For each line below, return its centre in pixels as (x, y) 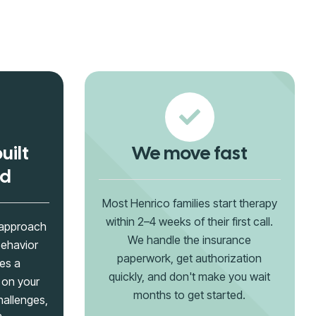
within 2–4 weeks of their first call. (190, 221)
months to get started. (190, 295)
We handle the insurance (190, 240)
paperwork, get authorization (190, 258)
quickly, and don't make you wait (190, 276)
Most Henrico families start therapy (189, 203)
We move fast (189, 153)
